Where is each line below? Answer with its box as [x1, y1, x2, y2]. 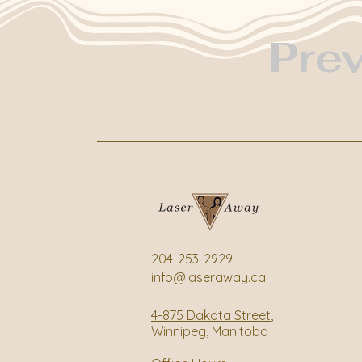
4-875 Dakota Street [151, 307, 271, 323]
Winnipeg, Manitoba [151, 323, 268, 339]
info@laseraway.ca [151, 269, 266, 285]
